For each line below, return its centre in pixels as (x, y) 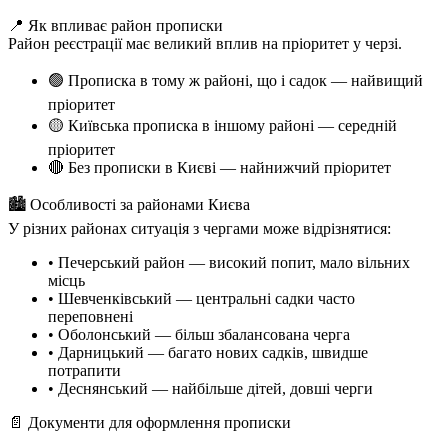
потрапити (84, 370)
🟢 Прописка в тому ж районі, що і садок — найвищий (235, 80)
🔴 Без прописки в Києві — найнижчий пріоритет (219, 167)
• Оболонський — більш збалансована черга (199, 334)
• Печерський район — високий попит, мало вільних (229, 262)
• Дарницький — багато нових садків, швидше (208, 352)
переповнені (90, 316)
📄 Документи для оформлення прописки (149, 422)
